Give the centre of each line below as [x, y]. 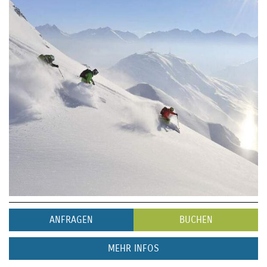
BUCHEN [196, 219]
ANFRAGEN [71, 219]
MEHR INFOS [133, 248]
